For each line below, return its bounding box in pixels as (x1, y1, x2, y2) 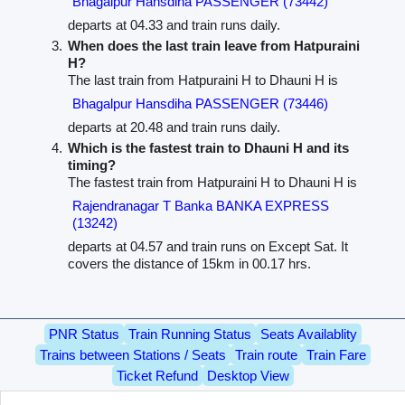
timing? (67, 156, 116, 173)
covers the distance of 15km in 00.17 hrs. (67, 255, 311, 271)
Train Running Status (127, 326, 251, 343)
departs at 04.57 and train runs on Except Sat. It (67, 238, 348, 254)
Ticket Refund (116, 368, 198, 384)
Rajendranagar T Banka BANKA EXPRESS (71, 197, 329, 213)
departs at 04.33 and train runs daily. (67, 16, 280, 33)
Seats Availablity (259, 326, 357, 343)
